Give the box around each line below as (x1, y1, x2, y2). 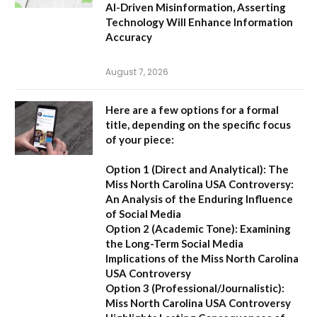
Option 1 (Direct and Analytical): (105, 163, 266, 176)
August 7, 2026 (105, 66, 168, 79)
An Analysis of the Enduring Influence (105, 192, 293, 206)
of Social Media (105, 207, 181, 221)
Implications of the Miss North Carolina (105, 252, 299, 265)
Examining (238, 222, 291, 236)
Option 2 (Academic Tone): (105, 222, 238, 236)
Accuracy (105, 30, 152, 44)
